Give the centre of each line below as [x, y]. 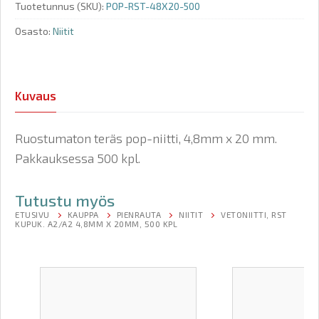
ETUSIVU [32, 215]
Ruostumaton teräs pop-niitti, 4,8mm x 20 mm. [146, 138]
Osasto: [34, 31]
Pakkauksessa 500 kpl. [78, 158]
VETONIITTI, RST [254, 215]
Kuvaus [36, 96]
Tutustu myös [65, 201]
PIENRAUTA [138, 215]
